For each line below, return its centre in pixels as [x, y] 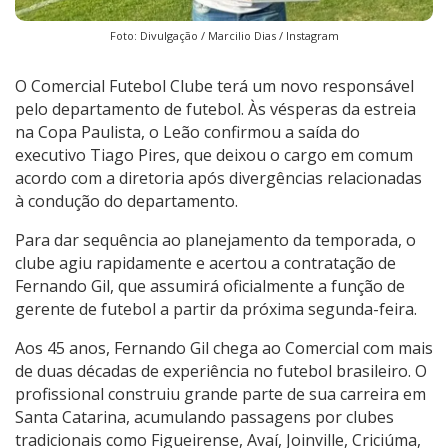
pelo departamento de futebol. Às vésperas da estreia [215, 108]
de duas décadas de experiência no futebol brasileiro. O [221, 370]
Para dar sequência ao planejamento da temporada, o [215, 239]
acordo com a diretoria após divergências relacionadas [218, 177]
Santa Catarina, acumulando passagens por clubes [204, 416]
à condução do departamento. [126, 200]
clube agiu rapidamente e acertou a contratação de [205, 262]
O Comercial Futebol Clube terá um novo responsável [214, 85]
